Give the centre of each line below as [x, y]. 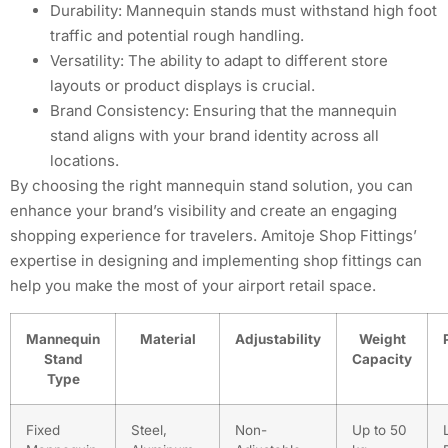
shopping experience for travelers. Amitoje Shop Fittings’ [213, 236]
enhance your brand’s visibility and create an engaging [203, 211]
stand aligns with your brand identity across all [214, 136]
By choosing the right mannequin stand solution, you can [211, 186]
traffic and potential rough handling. [177, 36]
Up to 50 [379, 429]
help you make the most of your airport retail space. [193, 286]
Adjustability [278, 338]
